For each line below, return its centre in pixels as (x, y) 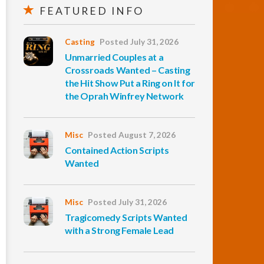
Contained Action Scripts (117, 150)
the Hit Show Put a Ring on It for (130, 83)
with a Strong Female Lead (120, 230)
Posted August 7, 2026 (132, 135)
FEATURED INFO (90, 11)
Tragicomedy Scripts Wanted (126, 217)
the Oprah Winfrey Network (125, 96)
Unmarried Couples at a (114, 57)
